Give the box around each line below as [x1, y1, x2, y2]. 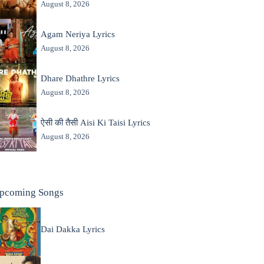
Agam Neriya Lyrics [40, 29, 115, 39]
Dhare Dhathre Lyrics [40, 73, 120, 83]
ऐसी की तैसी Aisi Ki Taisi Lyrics [40, 117, 150, 127]
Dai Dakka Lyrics [40, 225, 105, 235]
